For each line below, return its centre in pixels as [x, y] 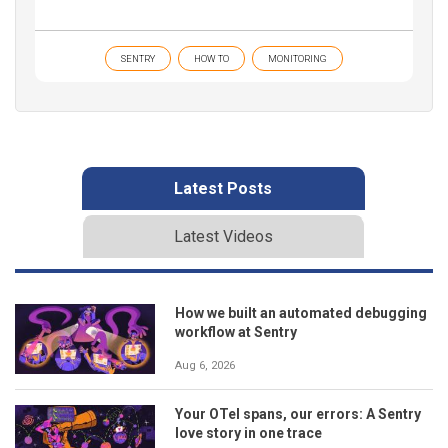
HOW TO [211, 58]
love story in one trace [248, 432]
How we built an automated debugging [301, 312]
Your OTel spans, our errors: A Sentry [298, 413]
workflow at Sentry [236, 331]
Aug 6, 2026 [205, 365]
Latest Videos [223, 236]
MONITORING [297, 58]
